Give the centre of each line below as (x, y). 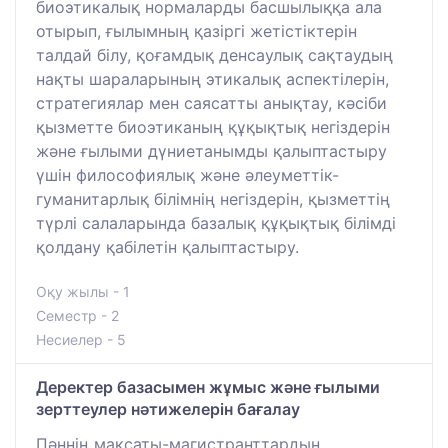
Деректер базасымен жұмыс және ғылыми (208, 387)
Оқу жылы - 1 (83, 292)
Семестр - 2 (77, 316)
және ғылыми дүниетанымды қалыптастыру (211, 151)
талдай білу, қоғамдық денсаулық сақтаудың (214, 55)
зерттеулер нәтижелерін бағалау (168, 409)
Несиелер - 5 (81, 340)
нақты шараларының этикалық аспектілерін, (212, 79)
